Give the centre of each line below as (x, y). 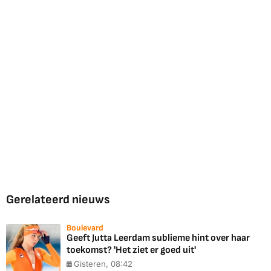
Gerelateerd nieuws (58, 200)
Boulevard (85, 228)
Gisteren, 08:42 (103, 264)
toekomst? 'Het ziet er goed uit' (131, 250)
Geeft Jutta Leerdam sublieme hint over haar (158, 238)
